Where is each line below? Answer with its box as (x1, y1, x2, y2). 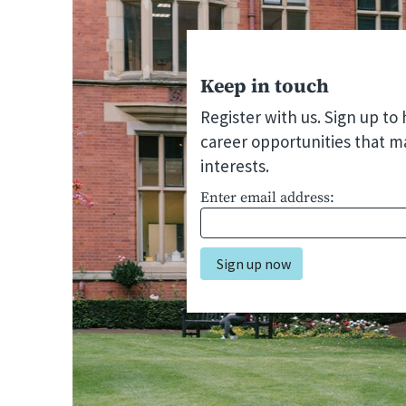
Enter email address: (200, 188, 335, 207)
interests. (200, 155, 270, 177)
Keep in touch (200, 72, 330, 99)
